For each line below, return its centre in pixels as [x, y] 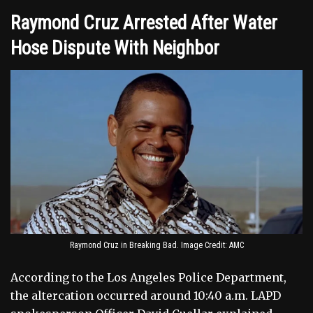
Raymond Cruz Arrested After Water [144, 23]
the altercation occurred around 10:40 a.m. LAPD [146, 296]
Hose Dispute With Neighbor [115, 48]
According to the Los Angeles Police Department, [148, 278]
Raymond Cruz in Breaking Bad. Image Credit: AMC [156, 246]
